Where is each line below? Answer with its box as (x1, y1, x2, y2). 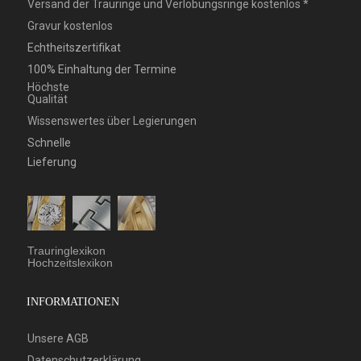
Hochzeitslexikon (27, 256, 114, 270)
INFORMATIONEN (27, 296, 120, 309)
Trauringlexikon (27, 244, 106, 258)
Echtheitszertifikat (27, 41, 122, 55)
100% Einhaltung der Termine (27, 63, 177, 77)
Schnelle (27, 136, 72, 150)
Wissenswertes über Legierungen (27, 114, 197, 128)
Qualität (27, 93, 68, 106)
